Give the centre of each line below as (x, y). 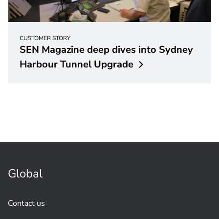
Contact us (26, 203)
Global (25, 173)
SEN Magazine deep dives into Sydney (106, 49)
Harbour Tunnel (55, 64)
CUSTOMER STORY (45, 38)
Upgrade (114, 64)
